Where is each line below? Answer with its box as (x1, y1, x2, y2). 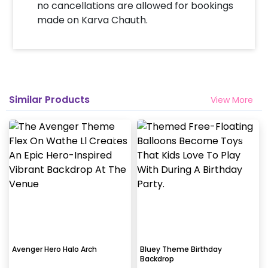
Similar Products (9, 93, 90, 107)
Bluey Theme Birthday (140, 243, 222, 254)
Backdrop (140, 253, 174, 264)
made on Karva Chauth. (37, 13, 148, 27)
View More (211, 93, 253, 106)
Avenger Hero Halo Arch (12, 243, 97, 254)
